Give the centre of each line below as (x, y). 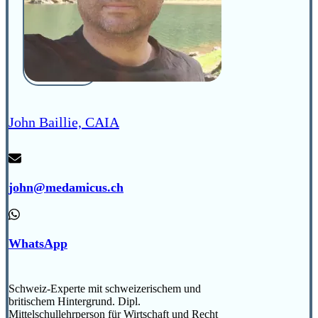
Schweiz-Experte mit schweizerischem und (105, 288)
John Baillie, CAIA (64, 122)
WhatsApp (38, 243)
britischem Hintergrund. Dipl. (75, 301)
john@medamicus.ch (66, 187)
